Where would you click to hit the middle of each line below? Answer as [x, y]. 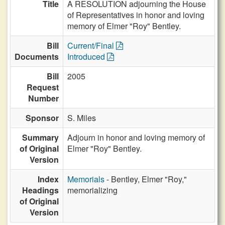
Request [43, 87]
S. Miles [82, 118]
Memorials [86, 179]
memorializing [92, 190]
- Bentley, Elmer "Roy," [146, 179]
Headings [40, 190]
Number [43, 98]
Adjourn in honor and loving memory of [136, 137]
